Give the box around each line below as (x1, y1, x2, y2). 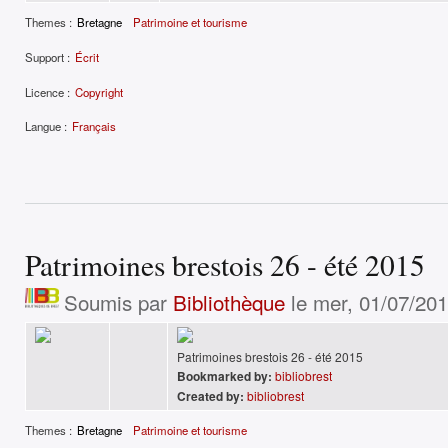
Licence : (25, 83, 70, 100)
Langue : (25, 118, 67, 135)
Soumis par (63, 287, 173, 318)
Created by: (177, 387, 244, 406)
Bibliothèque (172, 287, 285, 318)
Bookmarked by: (177, 367, 272, 386)
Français (72, 118, 116, 135)
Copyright (75, 83, 123, 100)
